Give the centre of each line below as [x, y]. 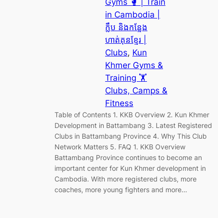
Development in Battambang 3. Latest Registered [133, 125]
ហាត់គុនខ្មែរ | [126, 40]
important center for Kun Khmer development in [130, 168]
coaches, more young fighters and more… [121, 189]
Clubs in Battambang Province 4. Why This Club [131, 136]
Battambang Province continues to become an [128, 157]
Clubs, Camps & [136, 90]
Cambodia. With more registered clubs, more [126, 179]
